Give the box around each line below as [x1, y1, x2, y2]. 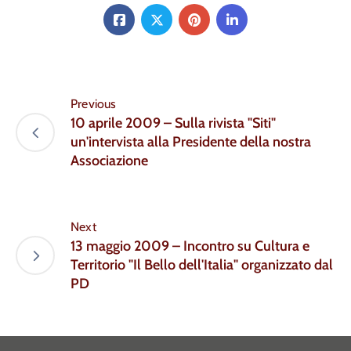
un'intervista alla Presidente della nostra [71, 133, 311, 151]
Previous [71, 96, 117, 112]
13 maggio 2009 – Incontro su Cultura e [71, 237, 309, 255]
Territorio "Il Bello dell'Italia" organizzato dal [71, 256, 333, 274]
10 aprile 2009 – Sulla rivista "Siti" [71, 114, 276, 132]
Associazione [71, 152, 148, 170]
